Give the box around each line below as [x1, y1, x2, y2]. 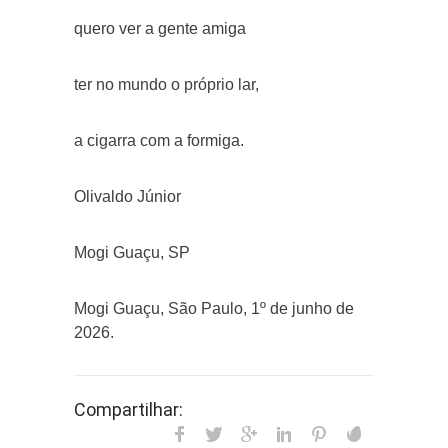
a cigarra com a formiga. [74, 131, 244, 149]
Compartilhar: [74, 398, 183, 420]
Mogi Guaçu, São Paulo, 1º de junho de [74, 299, 354, 317]
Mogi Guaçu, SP [74, 243, 190, 261]
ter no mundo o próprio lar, [74, 75, 259, 93]
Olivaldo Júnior [74, 187, 181, 205]
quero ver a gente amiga [74, 19, 246, 37]
